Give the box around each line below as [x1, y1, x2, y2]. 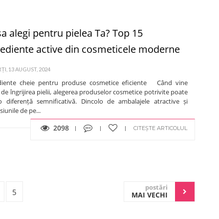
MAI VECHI [131, 190, 168, 199]
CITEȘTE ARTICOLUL [133, 124, 187, 131]
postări [145, 182, 168, 192]
